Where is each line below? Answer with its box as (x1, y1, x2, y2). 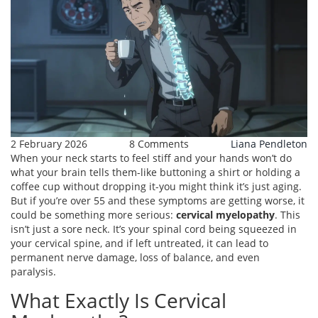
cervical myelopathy (176, 208, 275, 222)
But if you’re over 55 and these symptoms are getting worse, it (11, 194, 305, 208)
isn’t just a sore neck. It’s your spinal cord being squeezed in (11, 222, 297, 236)
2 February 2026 (11, 137, 87, 151)
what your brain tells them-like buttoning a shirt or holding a (11, 165, 300, 180)
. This (275, 208, 300, 222)
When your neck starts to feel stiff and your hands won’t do (11, 151, 292, 165)
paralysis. (11, 265, 56, 279)
